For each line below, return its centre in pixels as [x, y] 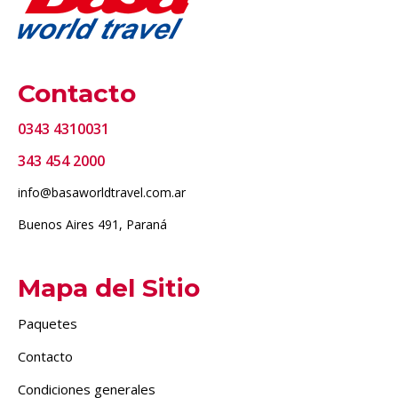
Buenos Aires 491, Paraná [92, 224]
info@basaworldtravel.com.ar [102, 192]
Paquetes [48, 323]
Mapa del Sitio [109, 287]
